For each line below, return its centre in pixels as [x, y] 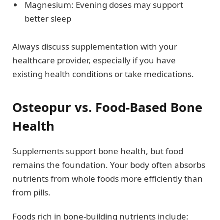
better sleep [48, 19]
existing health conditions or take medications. [103, 74]
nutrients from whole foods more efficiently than [108, 179]
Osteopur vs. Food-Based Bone [107, 107]
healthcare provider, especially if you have [94, 60]
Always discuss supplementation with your [95, 46]
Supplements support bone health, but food [98, 151]
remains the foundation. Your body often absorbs [109, 165]
